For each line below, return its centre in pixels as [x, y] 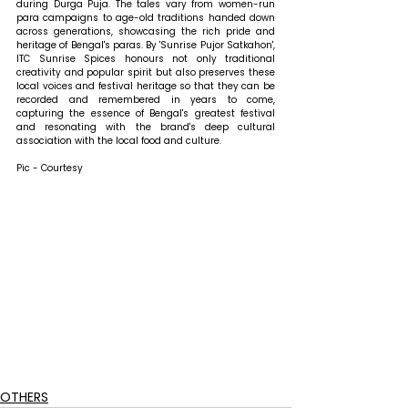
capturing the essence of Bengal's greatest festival [146, 113]
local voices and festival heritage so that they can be [146, 86]
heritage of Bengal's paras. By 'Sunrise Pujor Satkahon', [146, 45]
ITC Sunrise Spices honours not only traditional [146, 58]
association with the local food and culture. [119, 140]
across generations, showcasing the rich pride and [146, 31]
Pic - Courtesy [50, 168]
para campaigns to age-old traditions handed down [146, 17]
